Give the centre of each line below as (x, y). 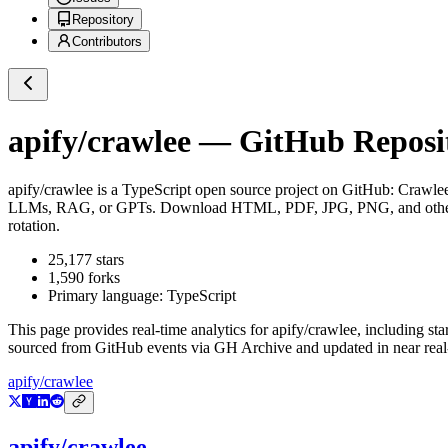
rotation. (34, 226)
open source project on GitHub (290, 190)
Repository (103, 20)
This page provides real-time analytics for (140, 330)
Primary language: (107, 296)
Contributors (107, 42)
